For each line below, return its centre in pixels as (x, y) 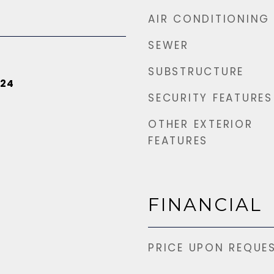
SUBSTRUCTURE (196, 72)
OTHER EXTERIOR (201, 124)
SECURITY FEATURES (210, 98)
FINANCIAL (205, 205)
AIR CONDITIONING (209, 19)
